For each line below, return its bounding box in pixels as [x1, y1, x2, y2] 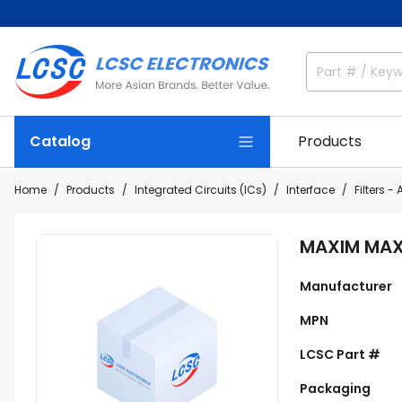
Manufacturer [300, 277, 392, 295]
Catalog [30, 131, 91, 152]
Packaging [300, 380, 371, 398]
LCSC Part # [300, 345, 380, 363]
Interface [286, 182, 335, 197]
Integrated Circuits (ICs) [135, 182, 267, 197]
